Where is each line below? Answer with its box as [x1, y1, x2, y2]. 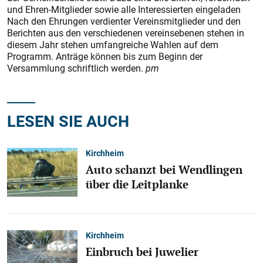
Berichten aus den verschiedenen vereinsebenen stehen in [7, 26, 244, 39]
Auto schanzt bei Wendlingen [86, 161, 242, 177]
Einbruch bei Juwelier [86, 244, 198, 259]
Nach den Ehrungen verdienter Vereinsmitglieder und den [7, 15, 241, 28]
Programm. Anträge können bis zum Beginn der [7, 50, 203, 63]
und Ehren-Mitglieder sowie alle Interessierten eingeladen [7, 3, 241, 16]
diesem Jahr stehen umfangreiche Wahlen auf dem [7, 38, 218, 51]
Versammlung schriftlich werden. [7, 62, 143, 75]
